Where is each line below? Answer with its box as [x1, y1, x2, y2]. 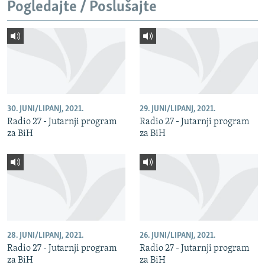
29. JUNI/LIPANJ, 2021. [140, 105, 215, 114]
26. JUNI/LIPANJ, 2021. [140, 231, 215, 240]
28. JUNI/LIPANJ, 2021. [7, 231, 83, 240]
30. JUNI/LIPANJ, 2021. [7, 105, 83, 114]
